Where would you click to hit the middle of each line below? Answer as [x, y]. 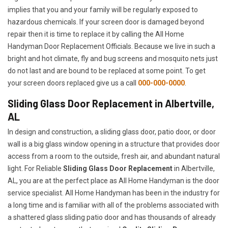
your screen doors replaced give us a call [73, 83]
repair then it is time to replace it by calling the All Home [96, 34]
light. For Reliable [35, 169]
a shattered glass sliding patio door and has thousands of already [112, 218]
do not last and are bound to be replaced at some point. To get [107, 71]
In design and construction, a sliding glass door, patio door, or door [112, 132]
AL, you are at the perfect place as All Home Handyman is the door [113, 181]
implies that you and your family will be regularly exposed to [103, 10]
